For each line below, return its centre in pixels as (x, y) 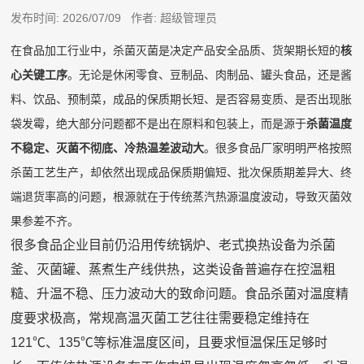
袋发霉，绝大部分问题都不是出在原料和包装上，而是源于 (159, 124)
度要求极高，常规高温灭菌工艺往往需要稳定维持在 (160, 318)
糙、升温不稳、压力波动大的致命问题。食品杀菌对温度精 (180, 294)
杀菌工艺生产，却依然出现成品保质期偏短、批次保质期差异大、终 (182, 173)
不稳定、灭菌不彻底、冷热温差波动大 (108, 148)
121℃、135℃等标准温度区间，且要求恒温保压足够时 (169, 343)
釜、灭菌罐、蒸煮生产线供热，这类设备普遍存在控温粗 (173, 270)
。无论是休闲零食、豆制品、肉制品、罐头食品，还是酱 (210, 75)
